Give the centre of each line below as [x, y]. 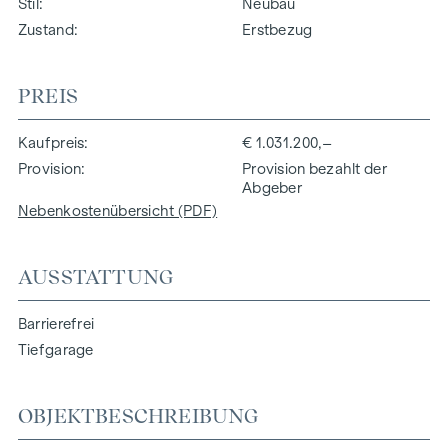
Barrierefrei [56, 323]
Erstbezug [277, 29]
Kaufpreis [51, 142]
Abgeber [272, 187]
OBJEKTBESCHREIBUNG [138, 415]
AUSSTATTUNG [96, 276]
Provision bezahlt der [314, 168]
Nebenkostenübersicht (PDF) [117, 210]
